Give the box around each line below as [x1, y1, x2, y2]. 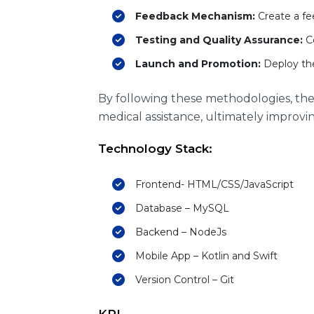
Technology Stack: [98, 142, 212, 156]
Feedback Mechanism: [135, 10, 258, 22]
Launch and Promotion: [135, 57, 261, 70]
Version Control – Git [135, 273, 234, 286]
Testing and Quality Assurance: [135, 34, 303, 46]
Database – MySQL [135, 202, 229, 214]
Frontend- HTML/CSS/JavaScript [135, 178, 294, 191]
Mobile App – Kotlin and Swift [135, 250, 278, 262]
